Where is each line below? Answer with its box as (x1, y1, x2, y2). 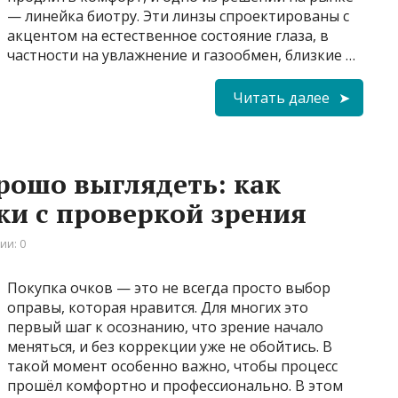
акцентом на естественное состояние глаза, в (7, 25, 329, 45)
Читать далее (233, 87, 330, 107)
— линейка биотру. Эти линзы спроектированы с (7, 5, 349, 26)
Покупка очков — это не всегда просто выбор (7, 277, 330, 298)
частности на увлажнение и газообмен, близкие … (7, 44, 355, 65)
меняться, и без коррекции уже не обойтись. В (7, 336, 332, 356)
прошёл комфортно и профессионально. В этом (7, 375, 343, 395)
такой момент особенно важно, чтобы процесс (7, 355, 338, 376)
